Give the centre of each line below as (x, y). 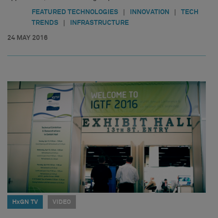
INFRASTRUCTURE (100, 23)
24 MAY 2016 (27, 38)
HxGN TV (25, 202)
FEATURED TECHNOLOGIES (75, 12)
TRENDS (45, 23)
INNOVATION (150, 12)
